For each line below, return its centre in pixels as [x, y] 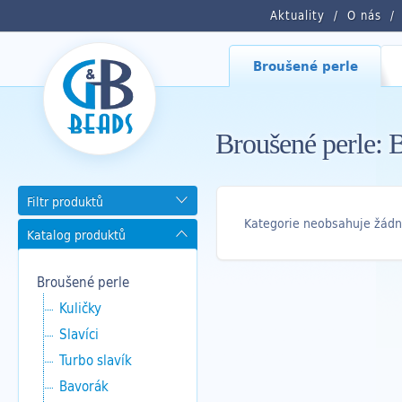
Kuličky [80, 308]
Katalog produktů [76, 235]
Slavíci [79, 334]
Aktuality [297, 15]
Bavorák [84, 386]
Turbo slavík [96, 360]
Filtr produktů [65, 201]
